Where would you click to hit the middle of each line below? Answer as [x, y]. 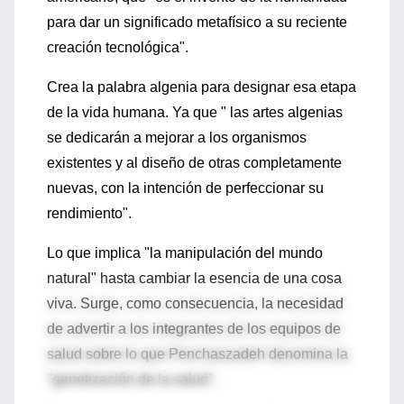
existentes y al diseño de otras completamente [194, 163]
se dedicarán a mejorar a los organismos [177, 138]
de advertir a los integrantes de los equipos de [194, 329]
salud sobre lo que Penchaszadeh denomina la [197, 354]
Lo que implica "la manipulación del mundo [185, 253]
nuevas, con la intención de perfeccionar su [185, 188]
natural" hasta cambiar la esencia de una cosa [194, 278]
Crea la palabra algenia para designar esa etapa [202, 87]
